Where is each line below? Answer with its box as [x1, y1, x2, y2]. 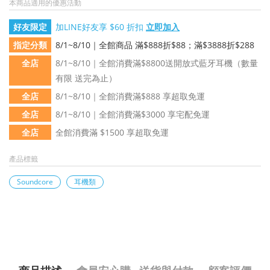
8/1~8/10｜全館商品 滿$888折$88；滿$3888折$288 [55, 39, 254, 51]
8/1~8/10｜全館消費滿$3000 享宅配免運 [55, 108, 210, 120]
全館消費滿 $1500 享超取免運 [55, 127, 169, 138]
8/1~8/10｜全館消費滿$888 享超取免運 [55, 90, 205, 102]
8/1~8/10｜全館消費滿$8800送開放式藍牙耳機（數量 [55, 57, 258, 69]
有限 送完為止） [55, 72, 117, 84]
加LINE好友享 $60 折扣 [55, 21, 146, 33]
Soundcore [17, 177, 53, 187]
